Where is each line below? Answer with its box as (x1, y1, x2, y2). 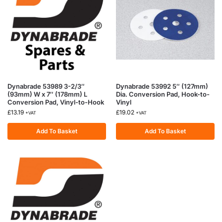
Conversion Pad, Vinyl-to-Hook (7, 98, 104, 106)
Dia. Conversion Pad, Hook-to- (116, 90, 210, 98)
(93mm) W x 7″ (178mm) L (7, 90, 87, 98)
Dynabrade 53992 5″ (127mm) (116, 82, 208, 90)
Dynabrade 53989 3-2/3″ (7, 82, 85, 90)
